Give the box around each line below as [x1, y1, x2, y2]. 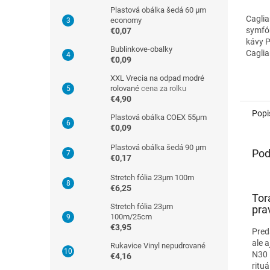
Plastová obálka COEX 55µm [110, 112, 207, 122]
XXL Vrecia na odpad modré [110, 73, 204, 83]
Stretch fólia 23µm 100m [110, 172, 194, 182]
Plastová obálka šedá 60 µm [110, 5, 206, 14]
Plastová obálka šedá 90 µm [110, 142, 206, 152]
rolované [110, 83, 141, 93]
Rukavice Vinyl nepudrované [110, 240, 206, 250]
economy [110, 15, 142, 25]
